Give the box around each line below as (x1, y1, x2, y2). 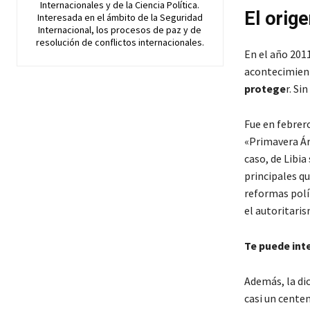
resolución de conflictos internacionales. (35, 36, 204, 48)
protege (244, 82, 286, 95)
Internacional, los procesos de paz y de (38, 24, 202, 36)
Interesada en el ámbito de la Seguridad (37, 11, 203, 24)
